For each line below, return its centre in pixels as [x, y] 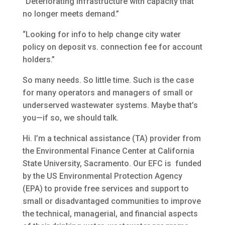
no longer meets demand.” [71, 14]
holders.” [38, 60]
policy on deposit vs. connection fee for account [112, 47]
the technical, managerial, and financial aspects [110, 214]
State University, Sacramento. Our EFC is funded [112, 164]
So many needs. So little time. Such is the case [108, 80]
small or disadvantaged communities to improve [111, 201]
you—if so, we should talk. [70, 118]
